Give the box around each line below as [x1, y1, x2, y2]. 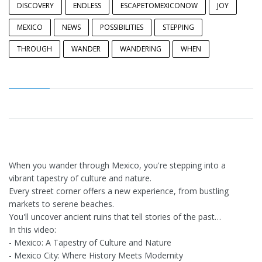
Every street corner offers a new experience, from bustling [9, 185, 229, 197]
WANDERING [120, 44, 161, 54]
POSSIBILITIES [100, 22, 143, 33]
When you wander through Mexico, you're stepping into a [9, 160, 226, 171]
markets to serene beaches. [9, 198, 114, 210]
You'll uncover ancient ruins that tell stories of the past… [9, 211, 221, 223]
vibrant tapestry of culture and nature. [9, 173, 151, 184]
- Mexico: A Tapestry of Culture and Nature [9, 237, 171, 249]
